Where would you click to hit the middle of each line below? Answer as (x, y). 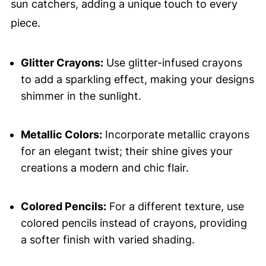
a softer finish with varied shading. (107, 240)
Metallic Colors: (61, 135)
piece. (25, 23)
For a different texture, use (175, 207)
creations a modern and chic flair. (104, 168)
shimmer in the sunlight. (81, 96)
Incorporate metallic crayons (175, 135)
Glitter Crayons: (62, 63)
